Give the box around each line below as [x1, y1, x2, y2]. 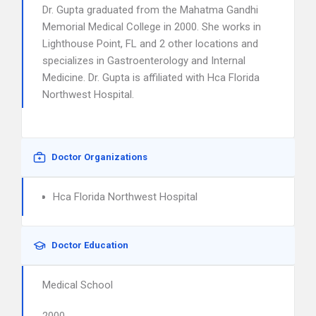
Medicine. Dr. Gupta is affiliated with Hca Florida [42, 71, 260, 84]
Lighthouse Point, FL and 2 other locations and [42, 37, 258, 50]
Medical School [42, 279, 113, 291]
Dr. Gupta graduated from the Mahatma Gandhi [42, 4, 258, 16]
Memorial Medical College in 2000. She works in [42, 20, 261, 33]
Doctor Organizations [51, 152, 147, 162]
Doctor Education [51, 240, 128, 250]
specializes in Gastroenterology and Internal [42, 54, 245, 67]
